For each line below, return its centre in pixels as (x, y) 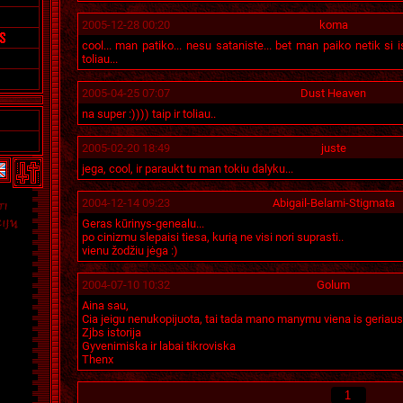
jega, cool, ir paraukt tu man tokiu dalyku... (187, 169)
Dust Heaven (333, 93)
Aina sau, (105, 305)
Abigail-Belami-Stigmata (333, 203)
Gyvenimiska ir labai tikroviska (158, 346)
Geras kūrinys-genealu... (143, 224)
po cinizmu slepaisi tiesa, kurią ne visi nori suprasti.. (212, 237)
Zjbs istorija (111, 332)
